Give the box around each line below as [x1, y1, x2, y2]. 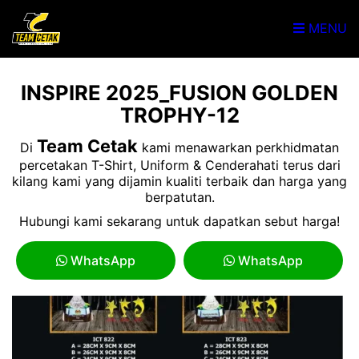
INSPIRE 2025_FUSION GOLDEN [21, 80, 338, 105]
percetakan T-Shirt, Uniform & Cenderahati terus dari [18, 157, 341, 173]
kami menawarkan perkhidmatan [138, 139, 339, 155]
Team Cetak [37, 135, 138, 156]
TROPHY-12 [119, 103, 240, 127]
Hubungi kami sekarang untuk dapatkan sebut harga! [19, 213, 340, 229]
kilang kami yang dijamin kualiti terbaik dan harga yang [12, 173, 347, 189]
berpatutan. [144, 189, 215, 205]
